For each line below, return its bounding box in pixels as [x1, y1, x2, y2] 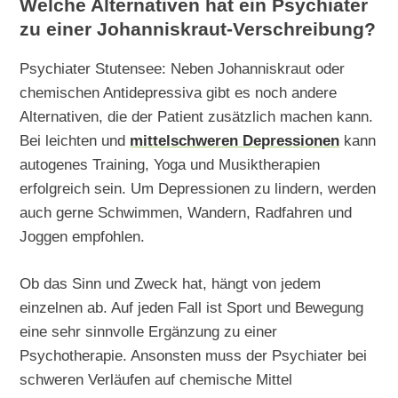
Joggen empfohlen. [20, 227, 146, 246]
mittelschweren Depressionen [130, 131, 340, 150]
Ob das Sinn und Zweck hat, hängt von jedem [20, 274, 322, 292]
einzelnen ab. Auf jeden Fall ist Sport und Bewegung [20, 298, 364, 316]
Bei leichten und [20, 131, 131, 150]
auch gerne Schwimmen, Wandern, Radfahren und [20, 203, 353, 222]
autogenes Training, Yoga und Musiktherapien [20, 155, 321, 174]
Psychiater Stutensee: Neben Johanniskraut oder [20, 60, 346, 78]
